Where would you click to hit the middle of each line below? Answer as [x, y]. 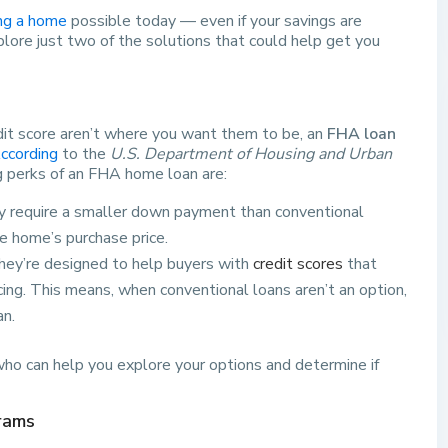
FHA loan [361, 134]
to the [84, 154]
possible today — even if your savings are [214, 21]
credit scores [298, 264]
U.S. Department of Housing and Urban [251, 154]
